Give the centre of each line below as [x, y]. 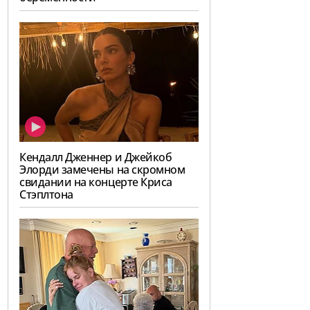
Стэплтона [46, 194]
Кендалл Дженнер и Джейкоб [96, 157]
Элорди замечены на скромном [102, 169]
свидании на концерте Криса [96, 182]
